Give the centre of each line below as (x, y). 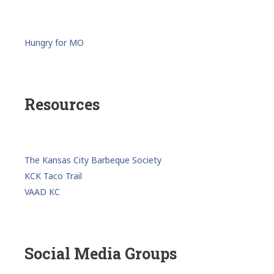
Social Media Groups (101, 254)
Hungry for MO (54, 43)
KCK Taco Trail (53, 176)
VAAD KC (42, 192)
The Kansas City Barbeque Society (93, 160)
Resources (62, 105)
